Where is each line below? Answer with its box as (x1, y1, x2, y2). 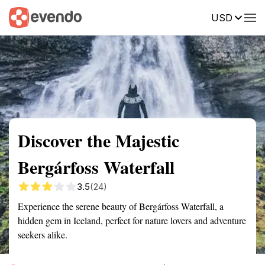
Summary (9, 11, 44, 22)
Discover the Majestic (18, 127, 179, 153)
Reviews (228, 11, 261, 22)
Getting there (97, 11, 148, 22)
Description (166, 11, 210, 22)
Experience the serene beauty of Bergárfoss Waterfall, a (18, 200, 224, 212)
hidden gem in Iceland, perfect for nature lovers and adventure (18, 214, 246, 227)
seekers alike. (18, 228, 67, 241)
